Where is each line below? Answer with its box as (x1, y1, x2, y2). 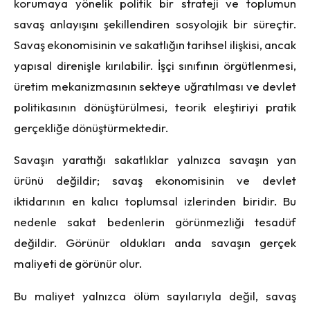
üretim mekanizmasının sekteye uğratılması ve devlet (14, 78, 296, 93)
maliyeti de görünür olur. (14, 256, 142, 271)
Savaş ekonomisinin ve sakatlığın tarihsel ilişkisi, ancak (14, 37, 296, 52)
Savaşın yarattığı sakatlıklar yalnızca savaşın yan (14, 152, 296, 167)
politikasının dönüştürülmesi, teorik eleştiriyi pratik (14, 99, 296, 114)
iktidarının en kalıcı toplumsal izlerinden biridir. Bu (14, 194, 296, 209)
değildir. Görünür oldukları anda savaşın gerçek (14, 235, 296, 250)
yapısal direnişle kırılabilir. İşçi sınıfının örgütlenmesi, (14, 57, 296, 73)
